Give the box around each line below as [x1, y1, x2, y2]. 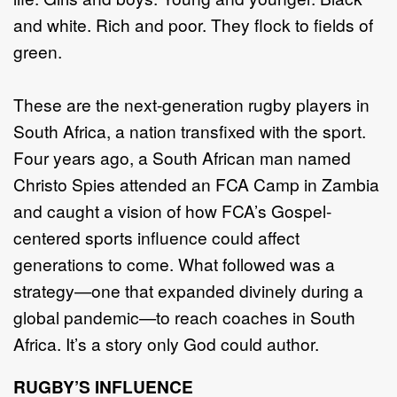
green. [13, 38, 62, 63]
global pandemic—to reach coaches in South [13, 304, 355, 329]
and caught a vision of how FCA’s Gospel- [13, 198, 331, 222]
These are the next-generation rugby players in [13, 91, 370, 116]
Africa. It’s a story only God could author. [13, 331, 319, 355]
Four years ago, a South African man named [13, 144, 351, 169]
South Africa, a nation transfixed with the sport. [13, 118, 366, 143]
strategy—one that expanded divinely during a [13, 277, 363, 302]
